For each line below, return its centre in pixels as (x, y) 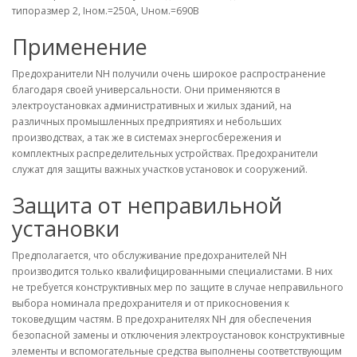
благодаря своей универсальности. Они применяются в (146, 90)
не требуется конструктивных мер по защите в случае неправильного (178, 287)
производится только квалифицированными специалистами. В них (172, 271)
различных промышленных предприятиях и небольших (147, 122)
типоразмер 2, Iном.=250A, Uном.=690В (106, 11)
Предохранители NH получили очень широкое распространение (169, 74)
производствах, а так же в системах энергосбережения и (147, 137)
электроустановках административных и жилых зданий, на (152, 106)
